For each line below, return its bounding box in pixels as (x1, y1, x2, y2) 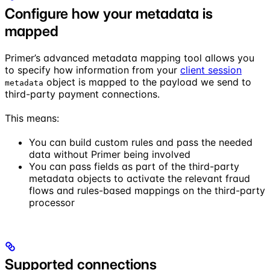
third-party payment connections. (5, 87, 160, 100)
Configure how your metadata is (5, 4, 213, 22)
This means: (5, 111, 59, 124)
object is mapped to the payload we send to (43, 75, 251, 88)
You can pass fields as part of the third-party (29, 160, 239, 172)
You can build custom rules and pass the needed (29, 136, 253, 148)
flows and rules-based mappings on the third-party (29, 184, 265, 196)
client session (180, 63, 242, 76)
